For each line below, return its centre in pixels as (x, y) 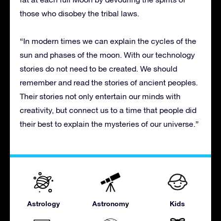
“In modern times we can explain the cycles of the (108, 41)
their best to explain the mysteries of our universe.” (109, 124)
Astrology (43, 204)
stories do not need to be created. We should (98, 69)
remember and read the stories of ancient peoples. (109, 83)
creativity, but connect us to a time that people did (108, 110)
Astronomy (110, 204)
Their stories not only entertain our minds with (100, 96)
